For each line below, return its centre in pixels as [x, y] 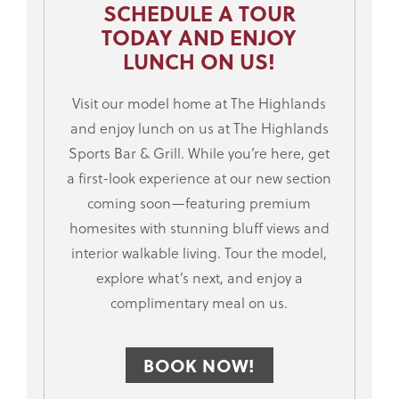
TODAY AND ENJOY [199, 37]
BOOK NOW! [199, 365]
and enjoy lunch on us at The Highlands [199, 129]
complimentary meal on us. [199, 303]
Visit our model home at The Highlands [199, 104]
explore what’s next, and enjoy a [199, 278]
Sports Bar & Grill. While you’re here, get [199, 154]
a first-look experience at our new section [199, 179]
